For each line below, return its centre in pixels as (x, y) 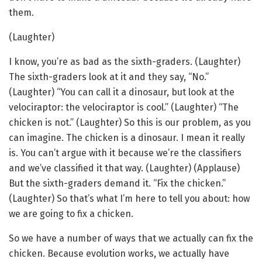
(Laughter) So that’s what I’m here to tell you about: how (129, 198)
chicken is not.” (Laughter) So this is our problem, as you (130, 122)
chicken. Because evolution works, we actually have (119, 253)
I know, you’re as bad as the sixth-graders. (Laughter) (125, 61)
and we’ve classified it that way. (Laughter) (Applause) (124, 168)
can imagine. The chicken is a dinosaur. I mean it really (127, 137)
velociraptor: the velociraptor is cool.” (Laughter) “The (124, 107)
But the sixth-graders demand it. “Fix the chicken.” (117, 183)
